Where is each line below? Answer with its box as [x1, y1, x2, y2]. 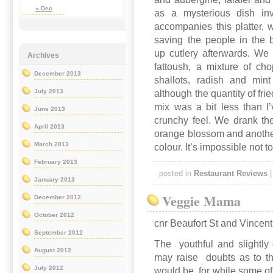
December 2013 [34, 70, 81, 77]
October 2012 [34, 211, 74, 219]
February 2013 [34, 158, 77, 166]
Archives [27, 52, 59, 60]
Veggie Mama [162, 190, 241, 211]
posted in [158, 169, 194, 178]
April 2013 [34, 123, 65, 130]
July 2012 [34, 264, 63, 272]
